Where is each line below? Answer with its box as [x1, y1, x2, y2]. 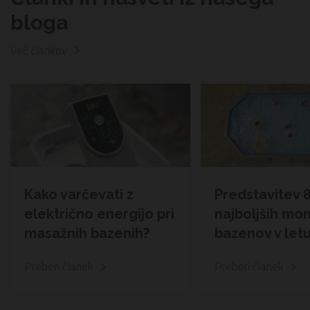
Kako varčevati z [24, 185, 134, 203]
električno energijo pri [24, 205, 174, 222]
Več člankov [10, 41, 67, 60]
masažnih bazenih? [24, 224, 149, 241]
